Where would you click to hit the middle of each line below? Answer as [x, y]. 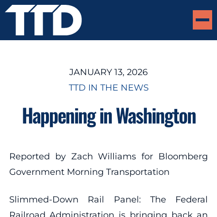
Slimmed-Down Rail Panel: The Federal [108, 199]
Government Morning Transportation [89, 172]
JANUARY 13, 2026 [108, 72]
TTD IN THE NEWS [108, 87]
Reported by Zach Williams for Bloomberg [108, 156]
